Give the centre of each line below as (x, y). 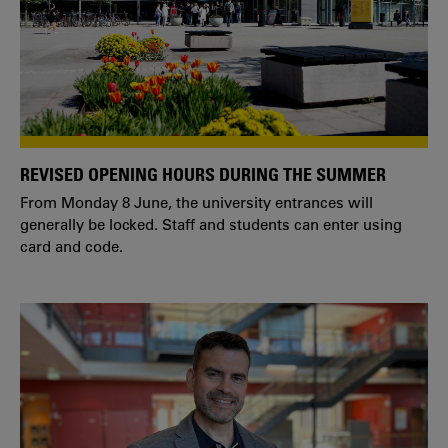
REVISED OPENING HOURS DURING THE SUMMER (203, 173)
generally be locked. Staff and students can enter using (211, 225)
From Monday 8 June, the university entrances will (196, 203)
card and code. (71, 247)
